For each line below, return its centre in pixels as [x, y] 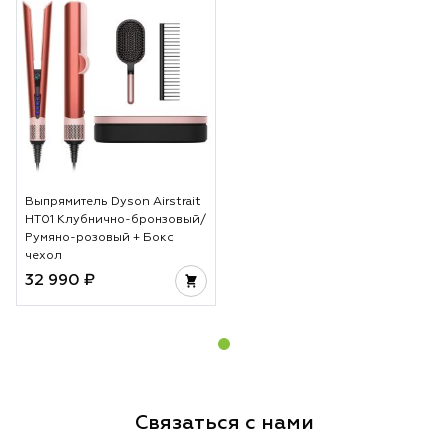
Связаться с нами [224, 422]
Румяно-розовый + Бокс [99, 237]
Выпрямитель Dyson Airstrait [113, 201]
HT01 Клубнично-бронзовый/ [115, 219]
